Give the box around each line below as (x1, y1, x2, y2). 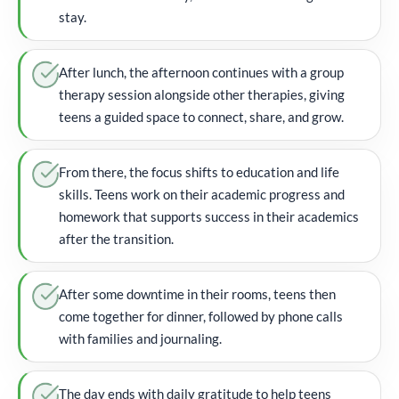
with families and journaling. (59, 330, 222, 346)
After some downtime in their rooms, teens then (59, 285, 336, 302)
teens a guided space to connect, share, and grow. (59, 108, 344, 125)
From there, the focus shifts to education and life (59, 163, 339, 180)
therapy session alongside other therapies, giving (59, 85, 345, 102)
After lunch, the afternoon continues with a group (59, 63, 344, 80)
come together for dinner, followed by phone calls (59, 307, 343, 324)
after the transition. (59, 230, 174, 247)
